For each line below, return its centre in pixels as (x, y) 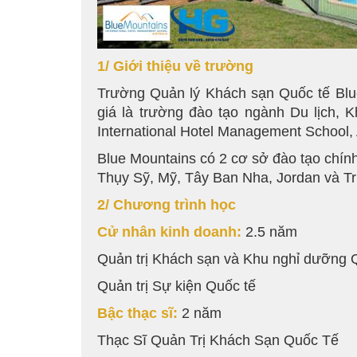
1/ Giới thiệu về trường (175, 67)
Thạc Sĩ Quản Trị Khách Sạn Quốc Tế (218, 341)
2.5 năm (269, 232)
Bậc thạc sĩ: (137, 314)
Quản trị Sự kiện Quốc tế (177, 286)
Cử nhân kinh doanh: (169, 232)
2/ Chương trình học (167, 205)
